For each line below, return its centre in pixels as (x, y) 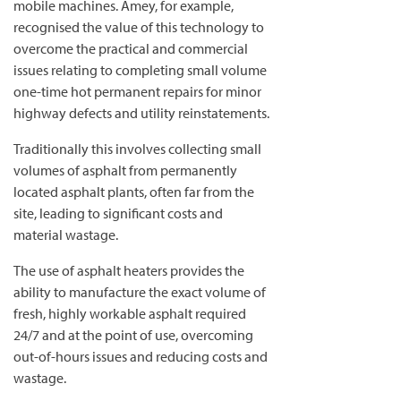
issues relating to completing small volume (140, 70)
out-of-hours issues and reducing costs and (141, 356)
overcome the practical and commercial (131, 48)
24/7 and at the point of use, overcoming (133, 335)
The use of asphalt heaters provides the (129, 270)
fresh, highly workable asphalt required (130, 313)
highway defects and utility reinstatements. (141, 113)
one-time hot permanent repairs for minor (137, 91)
